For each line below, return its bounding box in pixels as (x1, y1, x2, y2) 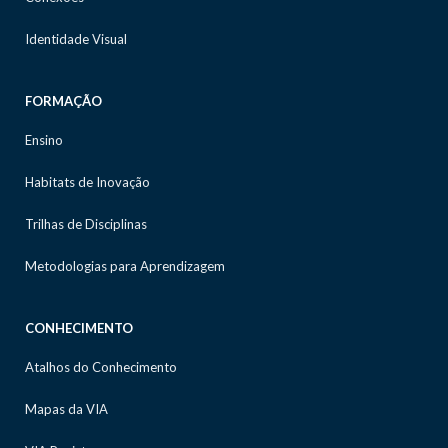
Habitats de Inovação (25, 174, 150, 190)
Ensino (25, 132, 63, 148)
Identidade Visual (25, 31, 127, 47)
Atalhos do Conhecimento (25, 359, 177, 375)
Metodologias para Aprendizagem (25, 258, 225, 274)
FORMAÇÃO (25, 93, 102, 109)
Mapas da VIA (25, 401, 108, 417)
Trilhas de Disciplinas (25, 216, 147, 232)
